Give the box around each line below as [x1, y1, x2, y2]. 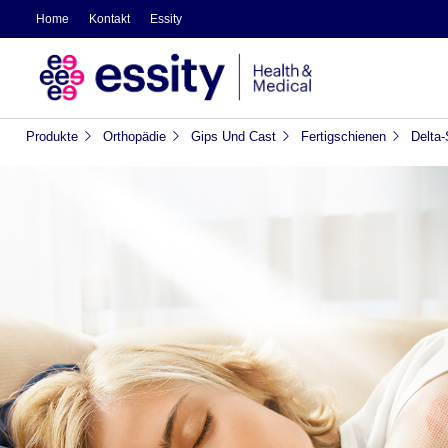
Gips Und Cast [190, 128, 276, 144]
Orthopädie [102, 128, 166, 144]
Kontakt [88, 12, 130, 26]
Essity [149, 12, 182, 26]
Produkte [25, 128, 78, 144]
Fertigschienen [300, 128, 386, 144]
